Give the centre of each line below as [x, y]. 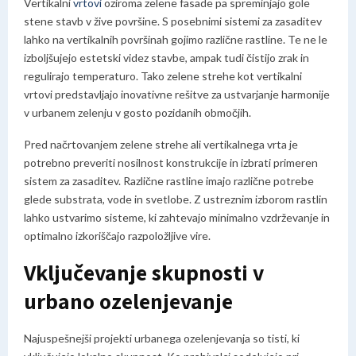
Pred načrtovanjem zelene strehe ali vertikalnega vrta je [161, 144]
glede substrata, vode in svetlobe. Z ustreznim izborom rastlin [176, 199]
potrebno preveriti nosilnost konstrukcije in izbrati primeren [171, 163]
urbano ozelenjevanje [128, 301]
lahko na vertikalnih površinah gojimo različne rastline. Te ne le [176, 39]
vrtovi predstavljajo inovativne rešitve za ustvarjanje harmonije [177, 94]
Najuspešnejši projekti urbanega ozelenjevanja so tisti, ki [162, 338]
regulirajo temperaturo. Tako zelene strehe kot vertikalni [163, 76]
